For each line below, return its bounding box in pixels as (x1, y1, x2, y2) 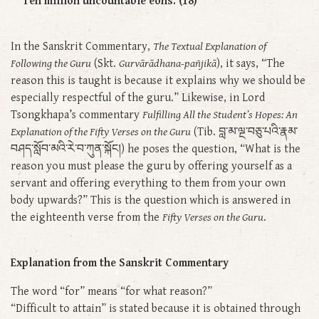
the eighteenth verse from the (11, 210, 162, 224)
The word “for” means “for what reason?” (11, 284, 215, 298)
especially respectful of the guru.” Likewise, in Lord (11, 90, 265, 105)
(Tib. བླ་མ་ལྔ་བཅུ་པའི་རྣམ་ (191, 125, 298, 139)
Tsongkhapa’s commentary (11, 108, 142, 122)
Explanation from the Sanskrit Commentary (11, 256, 229, 270)
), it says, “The (216, 56, 285, 70)
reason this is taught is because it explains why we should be (11, 73, 305, 88)
